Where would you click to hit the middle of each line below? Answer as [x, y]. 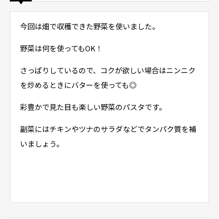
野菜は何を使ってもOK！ [61, 48]
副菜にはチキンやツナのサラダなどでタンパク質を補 [108, 129]
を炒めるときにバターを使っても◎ [78, 85]
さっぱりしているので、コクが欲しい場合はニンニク [108, 70]
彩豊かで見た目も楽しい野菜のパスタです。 [93, 107]
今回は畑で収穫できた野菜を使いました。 [90, 26]
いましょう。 [42, 143]
